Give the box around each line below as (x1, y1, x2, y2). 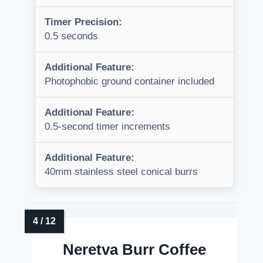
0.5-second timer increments (45, 121, 170, 133)
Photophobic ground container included (45, 76, 214, 87)
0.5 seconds (45, 31, 98, 42)
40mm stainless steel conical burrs (45, 166, 198, 178)
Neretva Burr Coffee (63, 241, 206, 259)
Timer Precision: (45, 16, 122, 28)
